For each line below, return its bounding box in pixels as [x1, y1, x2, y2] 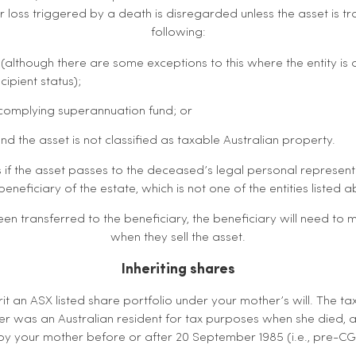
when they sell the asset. [110, 231, 246, 245]
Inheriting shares [121, 262, 235, 278]
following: [150, 26, 206, 40]
